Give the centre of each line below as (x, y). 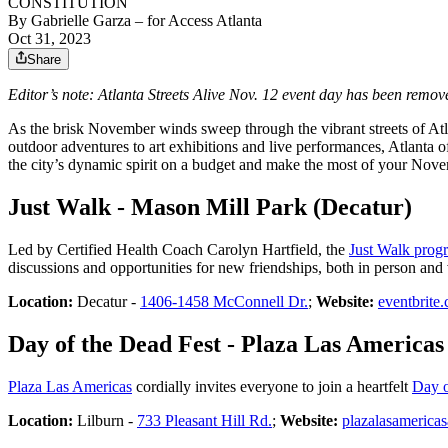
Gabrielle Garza (81, 21)
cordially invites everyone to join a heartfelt (272, 386)
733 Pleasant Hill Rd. (204, 420)
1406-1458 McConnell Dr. (224, 302)
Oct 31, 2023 (49, 39)
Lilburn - (105, 420)
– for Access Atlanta (196, 21)
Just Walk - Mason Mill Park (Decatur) (210, 207)
